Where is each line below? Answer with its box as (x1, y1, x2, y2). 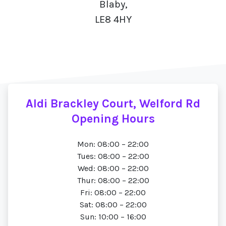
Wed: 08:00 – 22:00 (77, 163, 149, 173)
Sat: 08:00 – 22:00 (79, 200, 147, 209)
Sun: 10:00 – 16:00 (80, 212, 146, 221)
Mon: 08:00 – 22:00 (77, 139, 149, 149)
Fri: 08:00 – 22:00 (80, 188, 146, 197)
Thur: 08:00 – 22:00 (77, 176, 149, 185)
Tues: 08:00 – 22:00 (77, 151, 149, 161)
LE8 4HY (94, 14, 132, 25)
